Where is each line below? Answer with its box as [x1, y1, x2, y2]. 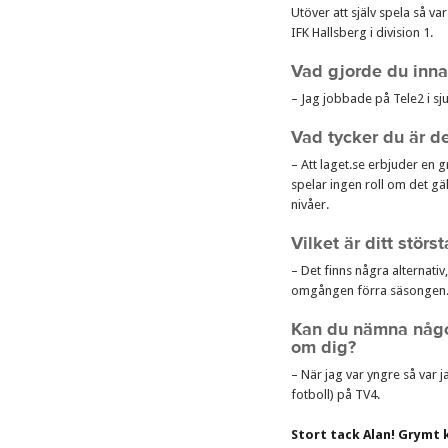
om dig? [291, 336, 356, 359]
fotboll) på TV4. [291, 387, 380, 402]
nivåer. [291, 197, 329, 212]
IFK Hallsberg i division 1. [291, 25, 433, 40]
